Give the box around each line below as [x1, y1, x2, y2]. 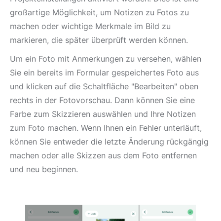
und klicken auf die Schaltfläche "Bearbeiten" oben [10, 81, 198, 91]
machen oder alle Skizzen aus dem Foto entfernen [10, 150, 197, 160]
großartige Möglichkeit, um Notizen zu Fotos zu [10, 7, 189, 17]
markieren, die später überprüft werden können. [10, 35, 190, 45]
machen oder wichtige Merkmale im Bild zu [10, 21, 171, 31]
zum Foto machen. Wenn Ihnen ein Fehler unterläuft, [10, 123, 202, 133]
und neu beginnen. [10, 164, 80, 174]
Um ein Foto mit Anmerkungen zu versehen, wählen [10, 54, 201, 64]
